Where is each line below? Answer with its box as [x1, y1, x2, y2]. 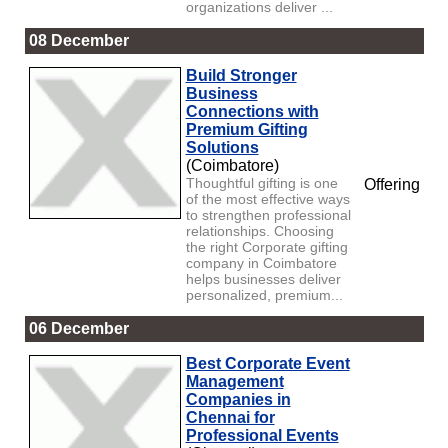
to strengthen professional [185, 206, 351, 223]
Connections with [185, 102, 319, 120]
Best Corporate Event [185, 354, 350, 372]
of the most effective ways [185, 190, 350, 207]
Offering [359, 175, 420, 193]
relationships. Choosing [185, 222, 334, 239]
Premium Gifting [185, 120, 308, 138]
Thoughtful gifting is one [185, 174, 338, 191]
